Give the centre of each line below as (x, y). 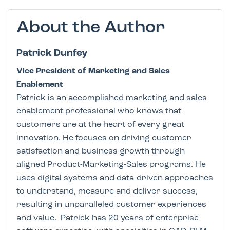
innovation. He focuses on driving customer (104, 138)
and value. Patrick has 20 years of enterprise (108, 218)
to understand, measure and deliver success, (107, 191)
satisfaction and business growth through (101, 151)
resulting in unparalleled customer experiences (111, 205)
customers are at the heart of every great (100, 124)
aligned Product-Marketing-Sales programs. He (111, 165)
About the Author (91, 28)
